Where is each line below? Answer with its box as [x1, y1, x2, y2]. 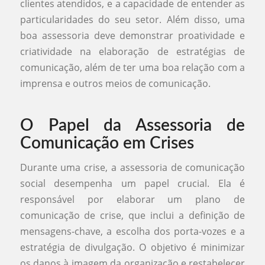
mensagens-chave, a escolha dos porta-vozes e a [20, 225, 245, 238]
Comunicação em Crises [20, 134, 194, 151]
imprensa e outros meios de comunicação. [20, 76, 211, 90]
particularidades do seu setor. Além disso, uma [20, 12, 245, 26]
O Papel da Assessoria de [20, 117, 245, 134]
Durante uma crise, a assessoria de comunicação [20, 161, 245, 174]
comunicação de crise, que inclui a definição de [20, 209, 245, 222]
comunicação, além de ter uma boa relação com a [20, 60, 245, 74]
